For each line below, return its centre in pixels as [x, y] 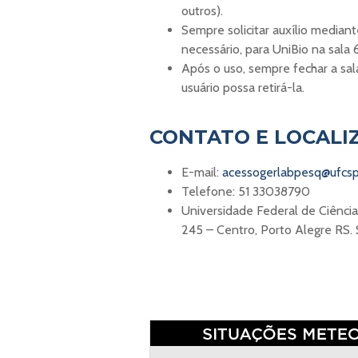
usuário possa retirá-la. [243, 88]
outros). [202, 11]
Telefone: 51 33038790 [246, 191]
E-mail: [202, 172]
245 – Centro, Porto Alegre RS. [268, 229]
